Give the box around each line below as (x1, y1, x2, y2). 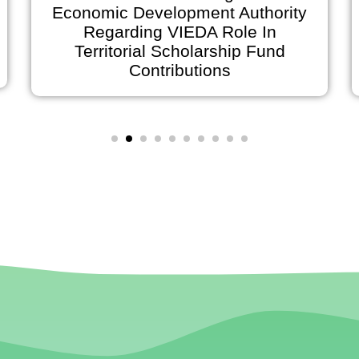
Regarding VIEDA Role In (23, 22, 217, 42)
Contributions (69, 61, 171, 80)
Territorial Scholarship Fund (14, 42, 226, 61)
